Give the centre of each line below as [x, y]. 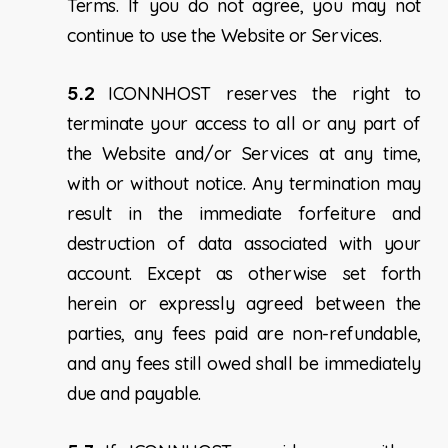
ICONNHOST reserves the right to [265, 94]
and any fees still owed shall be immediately [244, 364]
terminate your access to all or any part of [244, 124]
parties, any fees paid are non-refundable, [244, 334]
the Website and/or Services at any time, [244, 154]
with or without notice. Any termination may [244, 184]
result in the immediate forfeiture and [244, 214]
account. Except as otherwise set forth [244, 274]
